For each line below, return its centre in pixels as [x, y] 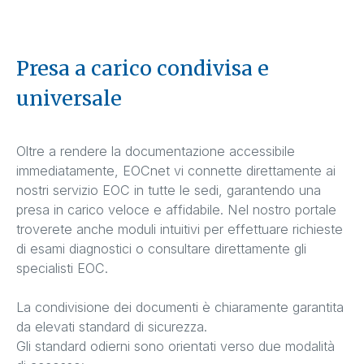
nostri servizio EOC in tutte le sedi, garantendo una [169, 191]
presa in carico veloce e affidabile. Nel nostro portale [176, 210]
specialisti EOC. [64, 269]
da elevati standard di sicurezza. [114, 327]
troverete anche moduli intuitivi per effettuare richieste [180, 230]
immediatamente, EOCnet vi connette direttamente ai [176, 171]
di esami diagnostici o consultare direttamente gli [161, 249]
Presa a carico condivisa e [143, 69]
